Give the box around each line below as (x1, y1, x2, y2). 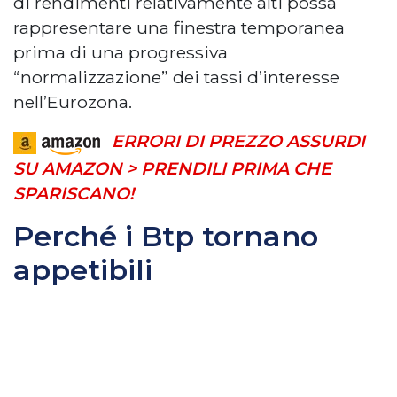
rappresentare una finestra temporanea (13, 17, 345, 39)
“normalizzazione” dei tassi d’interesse (13, 66, 339, 89)
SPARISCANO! (13, 183, 134, 205)
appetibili (13, 253, 152, 288)
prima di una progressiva (13, 42, 228, 64)
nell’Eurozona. (13, 91, 132, 113)
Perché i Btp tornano (13, 219, 318, 254)
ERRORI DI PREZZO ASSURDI (112, 130, 365, 152)
